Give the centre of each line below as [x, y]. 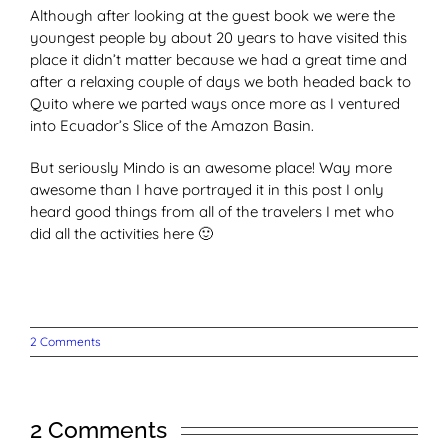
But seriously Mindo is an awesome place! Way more [211, 168]
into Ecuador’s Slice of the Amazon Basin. [172, 126]
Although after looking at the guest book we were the [212, 16]
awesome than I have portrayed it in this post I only [207, 190]
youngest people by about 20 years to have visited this [218, 38]
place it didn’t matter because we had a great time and [218, 60]
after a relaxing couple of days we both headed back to [220, 82]
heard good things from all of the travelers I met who [212, 212]
